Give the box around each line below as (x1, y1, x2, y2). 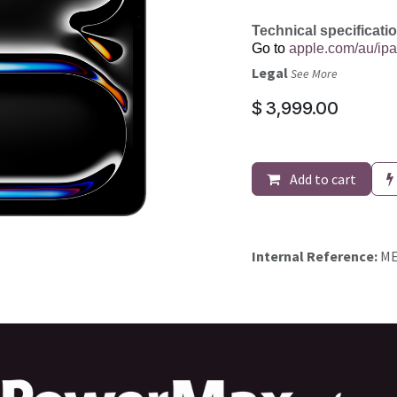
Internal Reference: (252, 247, 380, 265)
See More (291, 66, 338, 82)
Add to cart (287, 170, 356, 188)
